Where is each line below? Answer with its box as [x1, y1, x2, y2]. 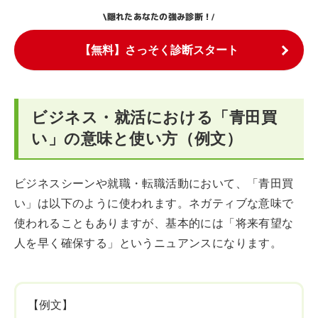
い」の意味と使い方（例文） [31, 130, 243, 148]
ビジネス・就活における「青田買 [31, 109, 278, 126]
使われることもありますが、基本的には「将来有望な [14, 216, 294, 230]
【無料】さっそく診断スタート [79, 43, 238, 57]
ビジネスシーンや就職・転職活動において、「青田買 [14, 177, 294, 190]
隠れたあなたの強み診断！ [106, 10, 212, 23]
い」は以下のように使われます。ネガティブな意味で [14, 197, 294, 210]
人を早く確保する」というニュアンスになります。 [14, 236, 283, 250]
